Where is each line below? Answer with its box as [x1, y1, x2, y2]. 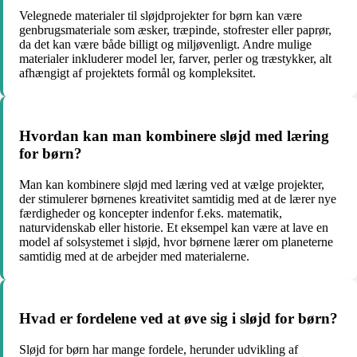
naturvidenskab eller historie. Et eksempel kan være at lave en [19, 220, 328, 234]
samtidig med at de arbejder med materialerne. [19, 249, 249, 263]
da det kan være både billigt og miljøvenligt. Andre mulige [19, 37, 312, 52]
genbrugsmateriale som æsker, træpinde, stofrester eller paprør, [19, 23, 331, 37]
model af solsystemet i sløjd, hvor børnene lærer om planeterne [19, 234, 333, 249]
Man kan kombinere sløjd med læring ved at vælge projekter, [19, 177, 324, 191]
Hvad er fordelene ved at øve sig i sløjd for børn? [19, 310, 338, 328]
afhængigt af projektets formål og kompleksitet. [19, 66, 256, 80]
